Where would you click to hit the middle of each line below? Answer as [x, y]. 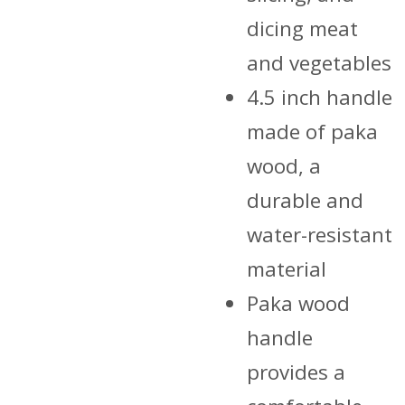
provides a [296, 372]
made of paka [312, 131]
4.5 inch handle [319, 97]
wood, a [283, 165]
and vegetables [319, 62]
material [286, 268]
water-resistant [319, 234]
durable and [305, 200]
